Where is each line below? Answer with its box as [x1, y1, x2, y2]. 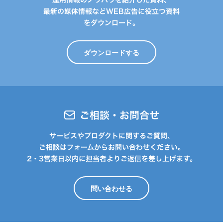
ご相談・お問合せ [80, 108, 159, 122]
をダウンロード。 [84, 17, 139, 28]
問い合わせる [91, 184, 132, 193]
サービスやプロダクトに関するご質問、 [49, 130, 174, 141]
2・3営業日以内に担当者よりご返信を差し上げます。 [26, 153, 197, 164]
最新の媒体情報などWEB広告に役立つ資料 [43, 6, 180, 16]
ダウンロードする [84, 48, 139, 57]
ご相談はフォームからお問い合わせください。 [38, 142, 185, 152]
